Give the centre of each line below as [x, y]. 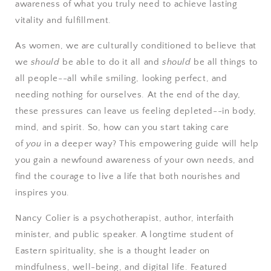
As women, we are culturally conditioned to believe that [136, 45]
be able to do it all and [111, 62]
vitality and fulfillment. [64, 20]
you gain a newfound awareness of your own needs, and [135, 160]
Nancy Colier [43, 218]
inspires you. [42, 192]
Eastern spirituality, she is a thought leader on [113, 250]
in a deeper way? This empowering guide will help [152, 143]
